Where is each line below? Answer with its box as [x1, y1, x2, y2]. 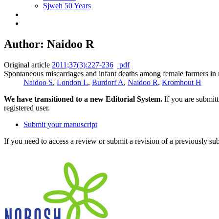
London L [57, 78, 88, 87]
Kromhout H [162, 78, 201, 87]
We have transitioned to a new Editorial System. [4, 94, 162, 103]
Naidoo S [23, 78, 53, 87]
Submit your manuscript [23, 120, 97, 129]
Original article [4, 60, 50, 69]
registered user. [4, 103, 50, 112]
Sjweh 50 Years [43, 1, 91, 10]
